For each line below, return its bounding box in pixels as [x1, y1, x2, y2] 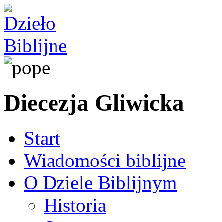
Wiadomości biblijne [24, 149, 186, 171]
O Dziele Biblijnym [24, 171, 177, 193]
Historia [44, 194, 106, 216]
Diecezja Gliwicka [4, 90, 184, 116]
